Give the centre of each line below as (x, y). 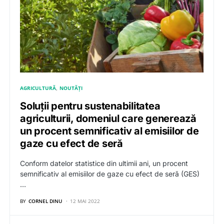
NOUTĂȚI (71, 88)
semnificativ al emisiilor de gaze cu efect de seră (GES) (110, 174)
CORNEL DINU (45, 201)
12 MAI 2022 (85, 201)
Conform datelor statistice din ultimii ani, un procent (104, 163)
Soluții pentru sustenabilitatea (90, 106)
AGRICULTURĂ (38, 88)
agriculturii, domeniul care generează (108, 119)
